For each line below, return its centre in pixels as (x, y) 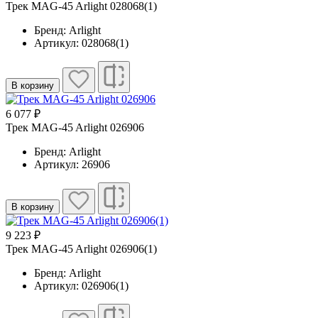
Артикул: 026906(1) (81, 286)
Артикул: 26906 (72, 165)
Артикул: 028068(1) (81, 43)
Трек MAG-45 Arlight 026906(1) (81, 249)
